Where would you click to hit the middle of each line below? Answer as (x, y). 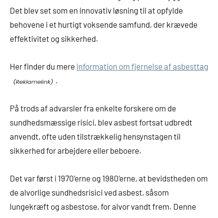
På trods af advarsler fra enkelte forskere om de (93, 108)
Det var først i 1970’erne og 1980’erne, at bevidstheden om (109, 178)
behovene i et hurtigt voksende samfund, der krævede (104, 25)
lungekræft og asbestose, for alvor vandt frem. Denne (103, 207)
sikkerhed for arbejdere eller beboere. (76, 151)
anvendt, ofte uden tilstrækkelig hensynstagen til (95, 136)
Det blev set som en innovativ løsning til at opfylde (96, 10)
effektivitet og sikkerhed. (54, 39)
